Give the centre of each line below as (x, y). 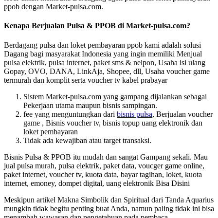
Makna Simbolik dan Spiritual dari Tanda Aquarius (136, 200)
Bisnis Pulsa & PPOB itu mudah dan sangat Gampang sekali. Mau (106, 157)
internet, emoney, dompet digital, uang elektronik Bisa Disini (97, 183)
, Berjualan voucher (182, 114)
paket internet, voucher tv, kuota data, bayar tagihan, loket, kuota (103, 174)
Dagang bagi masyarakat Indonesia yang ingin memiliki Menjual (103, 54)
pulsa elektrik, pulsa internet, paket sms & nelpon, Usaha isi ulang (105, 62)
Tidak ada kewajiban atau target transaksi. (87, 140)
